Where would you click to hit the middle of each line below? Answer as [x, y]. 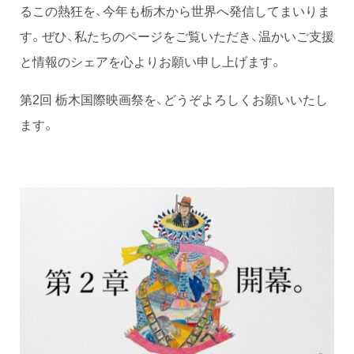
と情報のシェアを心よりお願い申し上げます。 [151, 60]
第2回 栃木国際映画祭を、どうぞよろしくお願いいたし [174, 98]
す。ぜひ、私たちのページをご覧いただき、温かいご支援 [177, 35]
